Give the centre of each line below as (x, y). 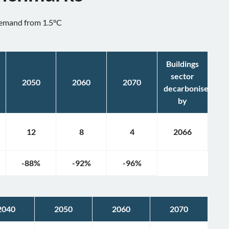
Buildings (183, 64)
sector (183, 76)
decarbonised (189, 88)
